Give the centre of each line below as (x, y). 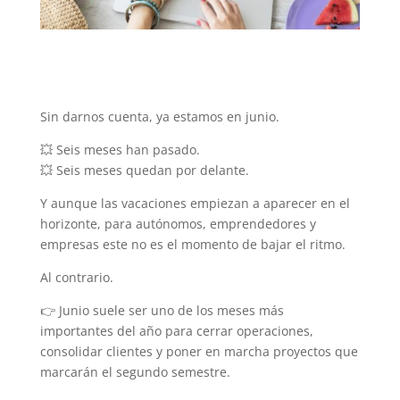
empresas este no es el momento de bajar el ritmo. (192, 244)
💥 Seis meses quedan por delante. (144, 170)
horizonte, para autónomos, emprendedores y (178, 223)
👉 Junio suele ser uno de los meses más (162, 310)
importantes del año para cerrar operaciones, (176, 330)
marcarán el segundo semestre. (135, 371)
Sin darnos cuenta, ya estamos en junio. (159, 116)
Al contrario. (76, 277)
